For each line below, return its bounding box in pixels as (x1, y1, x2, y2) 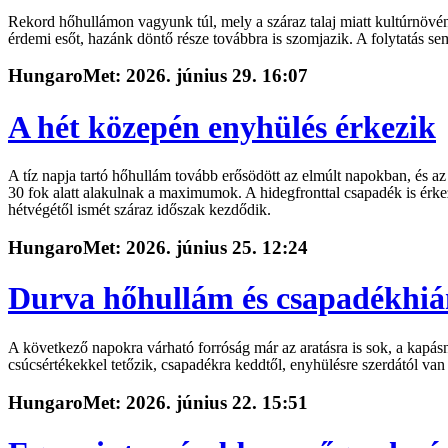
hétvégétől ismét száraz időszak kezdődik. (8, 201, 271, 219)
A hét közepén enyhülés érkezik (8, 108, 436, 145)
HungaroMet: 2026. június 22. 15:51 (8, 391, 308, 413)
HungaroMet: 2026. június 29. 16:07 (8, 65, 308, 87)
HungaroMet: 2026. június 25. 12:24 (8, 236, 308, 258)
